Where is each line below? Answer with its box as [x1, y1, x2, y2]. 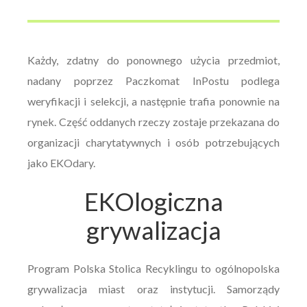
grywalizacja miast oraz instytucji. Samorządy [27, 282, 280, 296]
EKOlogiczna [84, 186, 223, 217]
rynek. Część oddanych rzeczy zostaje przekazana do [27, 115, 280, 129]
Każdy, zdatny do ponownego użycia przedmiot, [27, 53, 280, 67]
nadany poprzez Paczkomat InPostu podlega [27, 74, 280, 88]
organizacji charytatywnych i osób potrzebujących [27, 136, 280, 149]
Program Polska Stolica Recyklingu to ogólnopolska [27, 262, 280, 275]
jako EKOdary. [27, 156, 95, 170]
